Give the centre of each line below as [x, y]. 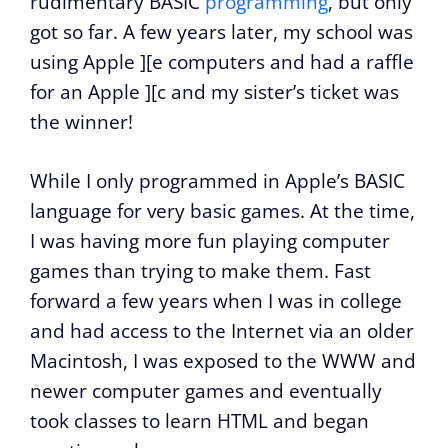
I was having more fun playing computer [210, 240]
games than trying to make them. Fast [200, 270]
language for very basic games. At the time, [222, 210]
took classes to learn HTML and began [199, 420]
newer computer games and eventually [206, 390]
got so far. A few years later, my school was [221, 32]
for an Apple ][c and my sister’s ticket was [214, 92]
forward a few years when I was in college [216, 300]
